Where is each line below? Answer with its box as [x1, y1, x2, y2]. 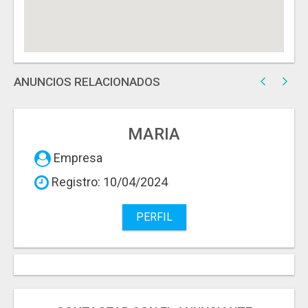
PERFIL [135, 210, 173, 224]
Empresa [51, 151, 102, 166]
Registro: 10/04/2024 [49, 175, 168, 190]
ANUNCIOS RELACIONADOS [14, 75, 160, 89]
